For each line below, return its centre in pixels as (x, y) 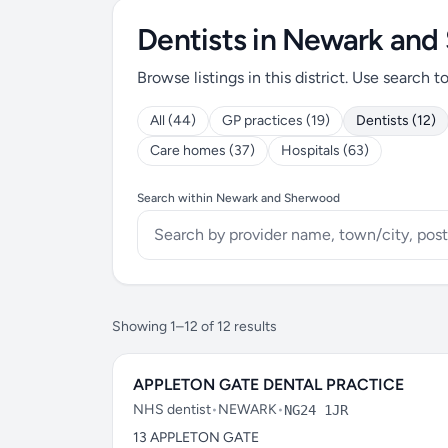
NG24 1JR (316, 410)
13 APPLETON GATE (196, 437)
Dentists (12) (396, 120)
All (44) (173, 120)
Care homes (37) (202, 150)
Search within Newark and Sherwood (238, 198)
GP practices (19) (276, 120)
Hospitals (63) (325, 150)
